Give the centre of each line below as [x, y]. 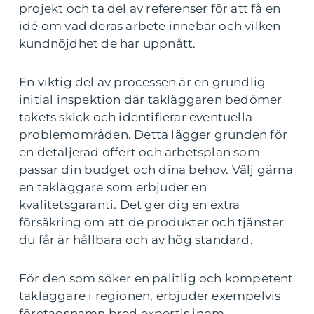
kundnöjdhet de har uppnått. [108, 43]
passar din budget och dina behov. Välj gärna [156, 169]
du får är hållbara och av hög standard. [136, 239]
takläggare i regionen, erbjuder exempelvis [150, 295]
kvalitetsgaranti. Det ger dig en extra [130, 204]
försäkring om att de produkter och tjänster [152, 222]
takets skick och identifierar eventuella [136, 117]
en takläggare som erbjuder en [113, 187]
